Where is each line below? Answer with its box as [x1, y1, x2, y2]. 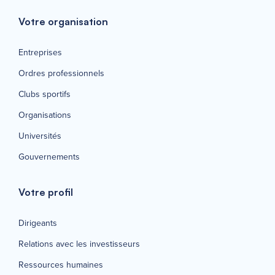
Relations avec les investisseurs [18, 237, 140, 250]
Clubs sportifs [18, 87, 71, 101]
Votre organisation [18, 15, 108, 28]
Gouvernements [18, 150, 80, 163]
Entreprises [18, 45, 62, 59]
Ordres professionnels [18, 66, 104, 80]
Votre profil [18, 185, 73, 198]
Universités [18, 129, 61, 142]
